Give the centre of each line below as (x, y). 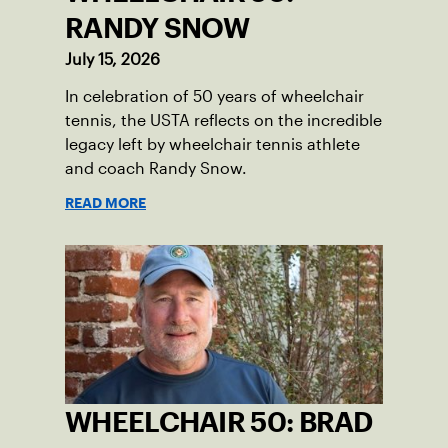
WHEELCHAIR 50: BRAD (219, 421)
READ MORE (105, 202)
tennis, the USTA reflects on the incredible (223, 120)
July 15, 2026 (112, 59)
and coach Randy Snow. (156, 168)
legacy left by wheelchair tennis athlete (212, 144)
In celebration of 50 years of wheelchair (214, 96)
